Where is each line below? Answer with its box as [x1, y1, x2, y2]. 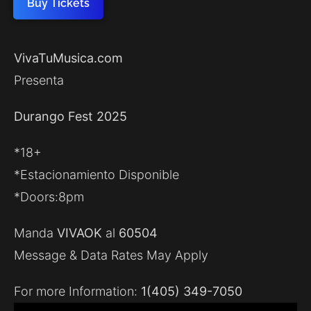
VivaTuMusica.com [14, 51, 123, 66]
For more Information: [14, 284, 141, 299]
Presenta [14, 73, 64, 88]
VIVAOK [57, 226, 106, 241]
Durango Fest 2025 [14, 109, 127, 124]
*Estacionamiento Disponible [14, 167, 179, 183]
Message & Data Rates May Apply [14, 248, 208, 263]
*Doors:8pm [14, 190, 84, 205]
